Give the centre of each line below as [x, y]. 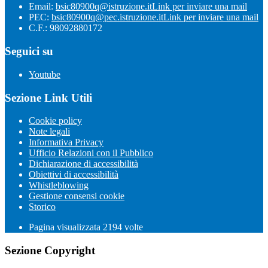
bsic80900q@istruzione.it [104, 7]
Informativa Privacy [66, 142]
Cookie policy [55, 121]
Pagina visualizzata [66, 227]
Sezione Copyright [50, 251]
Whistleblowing [59, 185]
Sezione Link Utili [48, 98]
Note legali [49, 132]
